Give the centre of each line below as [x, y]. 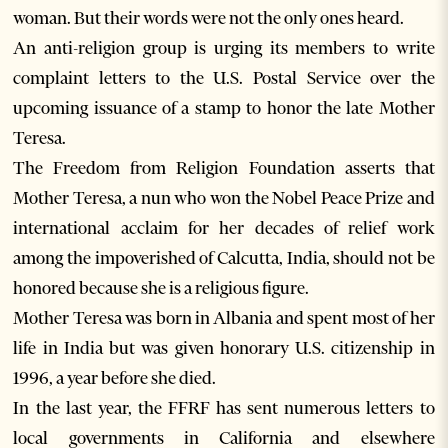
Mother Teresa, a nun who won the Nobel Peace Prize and [224, 198]
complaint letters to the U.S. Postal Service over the [224, 78]
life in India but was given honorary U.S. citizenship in [224, 348]
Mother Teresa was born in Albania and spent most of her [224, 318]
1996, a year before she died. [115, 378]
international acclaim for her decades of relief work [224, 228]
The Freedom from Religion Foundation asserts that [224, 168]
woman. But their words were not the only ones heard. [209, 18]
